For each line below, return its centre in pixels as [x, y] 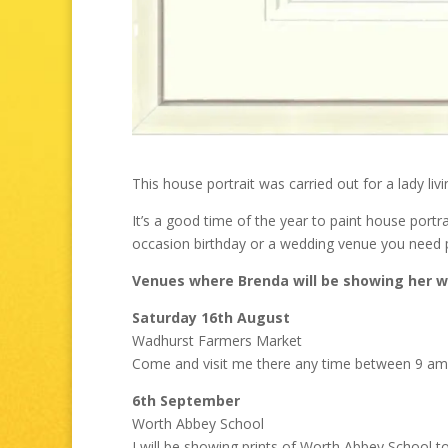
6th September [186, 401]
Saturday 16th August [211, 318]
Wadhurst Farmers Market [217, 341]
